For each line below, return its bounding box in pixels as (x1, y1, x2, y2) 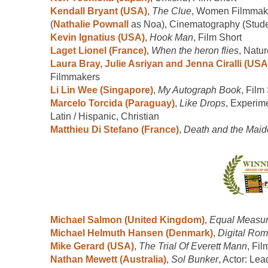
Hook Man (150, 32, 193, 42)
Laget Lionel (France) (50, 45, 147, 56)
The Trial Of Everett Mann (139, 240, 247, 251)
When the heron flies (151, 45, 239, 56)
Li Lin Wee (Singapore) (50, 84, 153, 95)
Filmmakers (50, 71, 100, 82)
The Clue (152, 5, 191, 16)
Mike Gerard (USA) (50, 240, 134, 251)
